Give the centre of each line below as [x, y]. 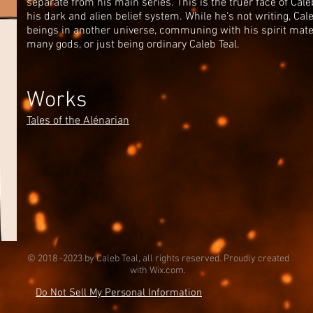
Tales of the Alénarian [78, 121]
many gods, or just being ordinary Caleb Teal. [133, 45]
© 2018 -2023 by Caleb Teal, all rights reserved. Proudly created [158, 259]
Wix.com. [168, 271]
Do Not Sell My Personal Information [119, 293]
